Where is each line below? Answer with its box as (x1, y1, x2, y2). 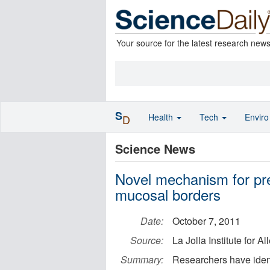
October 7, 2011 (172, 214, 240, 228)
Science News (115, 140, 195, 157)
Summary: (121, 253, 163, 266)
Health (148, 111, 175, 123)
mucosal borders (115, 184, 221, 205)
